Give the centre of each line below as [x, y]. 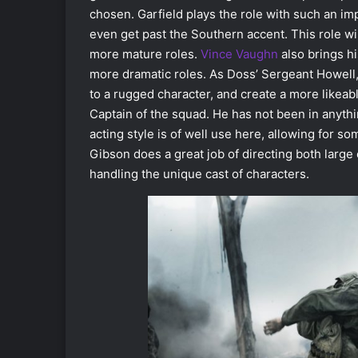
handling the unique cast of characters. [199, 174]
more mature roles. [145, 54]
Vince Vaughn [239, 54]
